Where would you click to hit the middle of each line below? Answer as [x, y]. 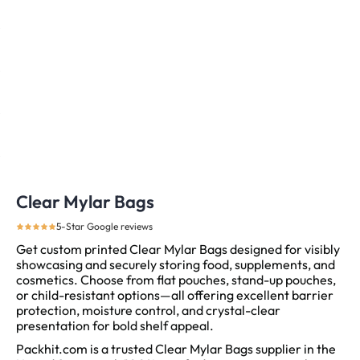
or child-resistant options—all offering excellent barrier [175, 295]
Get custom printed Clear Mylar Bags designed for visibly [178, 250]
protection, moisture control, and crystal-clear [148, 311]
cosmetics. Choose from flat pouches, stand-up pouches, [176, 280]
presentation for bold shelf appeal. [115, 326]
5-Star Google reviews [104, 227]
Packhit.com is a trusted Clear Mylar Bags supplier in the [176, 349]
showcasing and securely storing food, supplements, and [176, 265]
